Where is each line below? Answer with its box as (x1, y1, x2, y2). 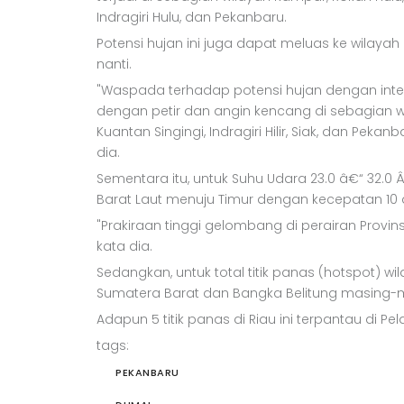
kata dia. (96, 237, 152, 255)
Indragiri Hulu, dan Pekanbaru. (96, 8, 287, 26)
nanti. (96, 55, 132, 73)
